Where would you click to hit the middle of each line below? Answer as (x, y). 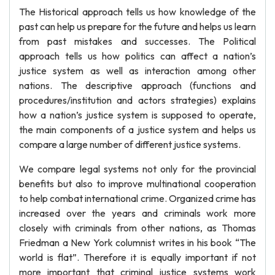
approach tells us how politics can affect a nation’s (137, 56)
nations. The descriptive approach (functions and (137, 85)
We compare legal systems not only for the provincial (137, 169)
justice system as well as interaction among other (137, 71)
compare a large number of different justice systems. (130, 144)
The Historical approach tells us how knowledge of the (137, 12)
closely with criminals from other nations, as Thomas (137, 228)
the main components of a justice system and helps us (137, 130)
